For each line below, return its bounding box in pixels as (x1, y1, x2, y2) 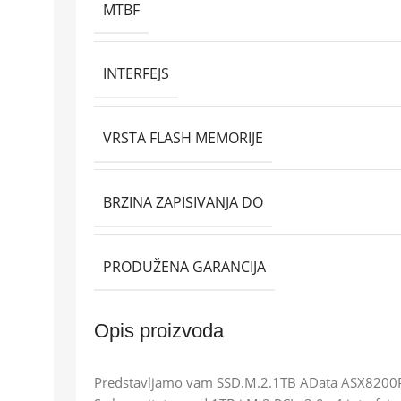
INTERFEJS (103, 64, 169, 84)
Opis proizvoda (94, 320, 224, 342)
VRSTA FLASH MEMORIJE (103, 127, 263, 148)
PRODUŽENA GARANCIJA (103, 256, 266, 277)
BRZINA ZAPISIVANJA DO (103, 192, 263, 212)
